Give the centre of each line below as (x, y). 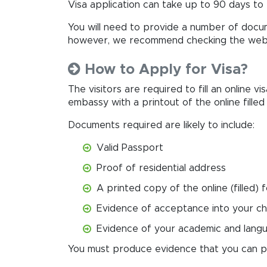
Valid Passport (130, 148)
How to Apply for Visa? (164, 69)
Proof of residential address (161, 168)
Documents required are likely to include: (161, 125)
